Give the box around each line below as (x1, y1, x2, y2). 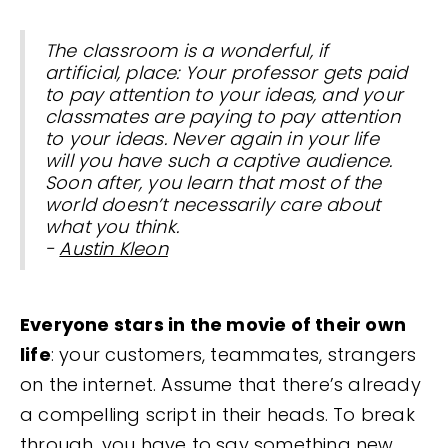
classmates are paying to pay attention (45, 104, 401, 130)
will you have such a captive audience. (45, 148, 393, 174)
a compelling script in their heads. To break (20, 402, 415, 428)
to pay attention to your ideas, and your (45, 82, 404, 108)
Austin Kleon (59, 236, 168, 262)
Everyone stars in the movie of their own (20, 312, 407, 338)
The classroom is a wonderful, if (45, 38, 329, 64)
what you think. (45, 214, 179, 240)
